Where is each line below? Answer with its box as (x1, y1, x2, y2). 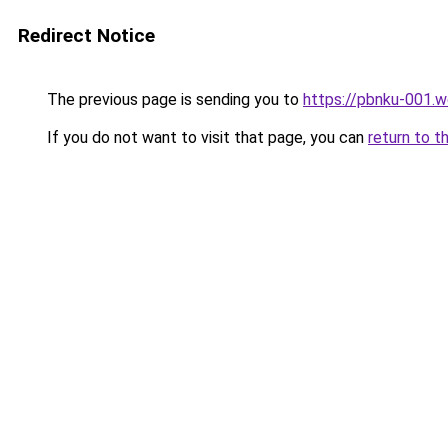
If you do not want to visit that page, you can (43, 128, 368, 147)
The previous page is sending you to (43, 90, 303, 109)
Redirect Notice (18, 24, 155, 47)
